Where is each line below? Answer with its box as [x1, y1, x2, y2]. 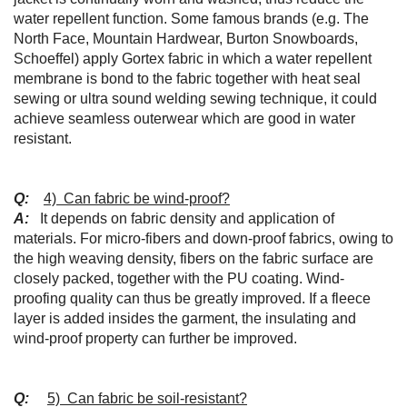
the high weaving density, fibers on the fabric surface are [14, 251, 373, 266]
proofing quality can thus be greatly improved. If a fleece [14, 291, 371, 306]
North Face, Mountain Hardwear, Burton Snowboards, [14, 31, 358, 46]
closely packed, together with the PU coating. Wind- [14, 271, 344, 286]
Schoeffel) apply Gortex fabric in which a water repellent [14, 51, 372, 66]
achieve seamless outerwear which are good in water [14, 111, 355, 126]
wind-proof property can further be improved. [14, 331, 297, 346]
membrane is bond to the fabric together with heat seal [14, 71, 361, 86]
